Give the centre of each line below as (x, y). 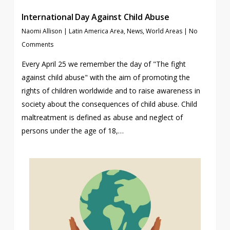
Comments (37, 45)
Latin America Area (96, 31)
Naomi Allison (42, 31)
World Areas (164, 31)
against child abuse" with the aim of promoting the (106, 78)
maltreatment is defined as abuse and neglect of (102, 118)
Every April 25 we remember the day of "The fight (103, 64)
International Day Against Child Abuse (95, 17)
